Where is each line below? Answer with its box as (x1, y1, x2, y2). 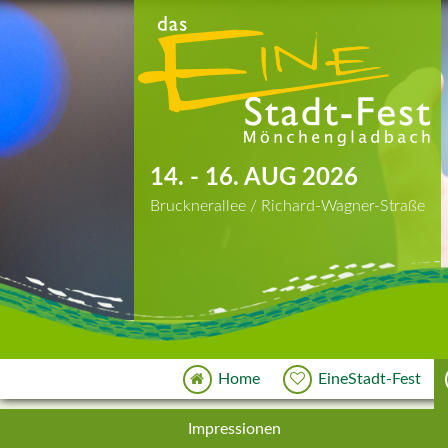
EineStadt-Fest (318, 371, 422, 388)
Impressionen (188, 421, 281, 438)
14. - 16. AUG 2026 (150, 166, 359, 190)
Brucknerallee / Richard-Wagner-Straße (150, 198, 426, 214)
